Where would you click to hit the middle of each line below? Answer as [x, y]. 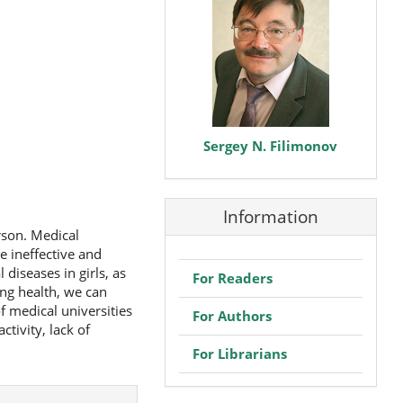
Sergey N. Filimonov [271, 145]
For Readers [232, 278]
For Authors [232, 315]
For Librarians [239, 353]
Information [270, 217]
